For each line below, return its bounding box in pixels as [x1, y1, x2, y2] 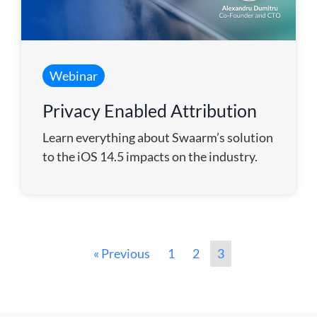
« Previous [93, 245, 150, 261]
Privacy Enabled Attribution [42, 99, 257, 121]
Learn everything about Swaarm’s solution [42, 129, 273, 145]
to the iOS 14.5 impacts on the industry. [42, 148, 258, 164]
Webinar [50, 67, 98, 83]
